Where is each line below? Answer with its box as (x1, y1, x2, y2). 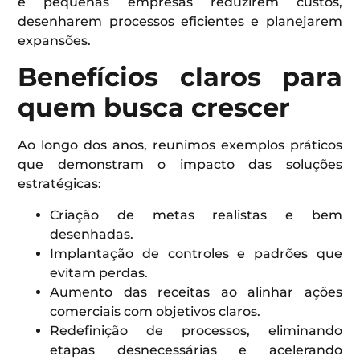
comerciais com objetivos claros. (50, 303, 261, 319)
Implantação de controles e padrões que (50, 245, 342, 261)
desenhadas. (50, 226, 134, 242)
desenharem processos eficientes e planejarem (18, 14, 342, 30)
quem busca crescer (18, 92, 291, 124)
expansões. (18, 33, 92, 49)
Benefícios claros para (18, 61, 342, 93)
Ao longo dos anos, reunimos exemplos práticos (18, 137, 342, 153)
